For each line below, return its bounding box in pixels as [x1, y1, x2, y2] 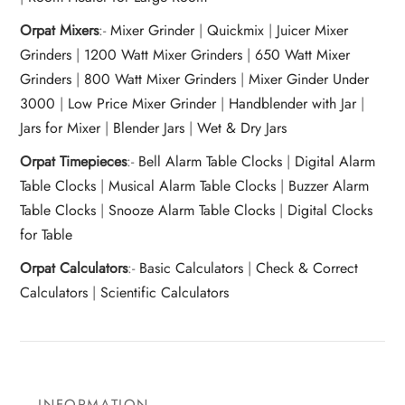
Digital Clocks [287, 199, 373, 221]
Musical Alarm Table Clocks [108, 174, 277, 196]
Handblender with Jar [229, 92, 362, 114]
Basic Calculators [139, 257, 244, 278]
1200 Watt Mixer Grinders [84, 43, 248, 65]
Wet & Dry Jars [197, 117, 287, 138]
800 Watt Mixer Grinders [84, 68, 241, 89]
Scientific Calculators [100, 281, 230, 303]
